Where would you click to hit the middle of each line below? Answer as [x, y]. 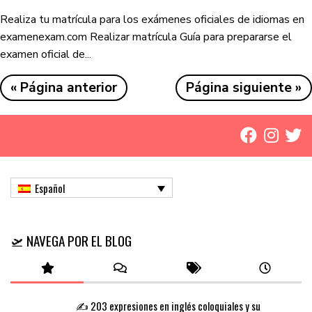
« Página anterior [63, 88]
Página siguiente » [244, 88]
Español [50, 188]
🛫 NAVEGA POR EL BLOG [71, 241]
